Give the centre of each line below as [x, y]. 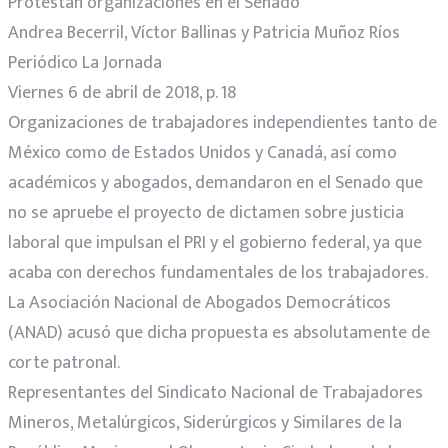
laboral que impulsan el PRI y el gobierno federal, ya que [215, 242]
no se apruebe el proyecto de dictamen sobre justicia [206, 212]
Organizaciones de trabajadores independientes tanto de [222, 122]
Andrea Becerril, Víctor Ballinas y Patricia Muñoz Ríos [204, 32]
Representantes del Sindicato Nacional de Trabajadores [215, 392]
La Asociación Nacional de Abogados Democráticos [199, 302]
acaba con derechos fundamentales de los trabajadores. [217, 272]
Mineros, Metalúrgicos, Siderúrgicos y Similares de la [205, 422]
